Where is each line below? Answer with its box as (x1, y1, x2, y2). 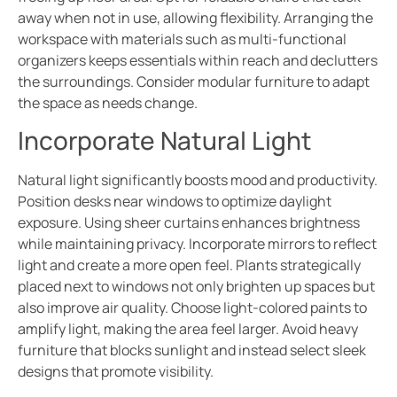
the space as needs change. (18, 92, 198, 113)
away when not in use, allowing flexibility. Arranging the (18, 7, 373, 27)
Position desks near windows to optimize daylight (18, 191, 331, 212)
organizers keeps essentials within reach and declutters (18, 50, 378, 70)
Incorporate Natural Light (18, 123, 312, 158)
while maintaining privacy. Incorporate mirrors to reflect (18, 234, 377, 254)
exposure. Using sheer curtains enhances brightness (18, 213, 360, 233)
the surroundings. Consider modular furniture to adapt (18, 71, 370, 91)
